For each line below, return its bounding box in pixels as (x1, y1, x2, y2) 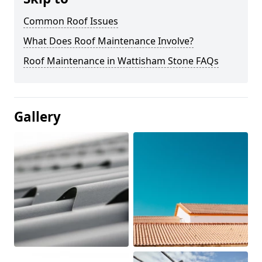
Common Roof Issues (23, 14, 118, 27)
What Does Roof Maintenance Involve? (23, 34, 194, 47)
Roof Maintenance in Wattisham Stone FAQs (23, 54, 219, 67)
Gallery (14, 107, 61, 126)
